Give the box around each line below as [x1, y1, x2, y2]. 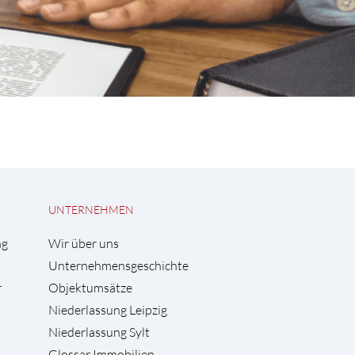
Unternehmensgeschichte [48, 258, 189, 273]
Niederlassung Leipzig [48, 302, 167, 318]
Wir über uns [48, 235, 119, 251]
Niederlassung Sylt [48, 324, 150, 340]
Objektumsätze [48, 280, 132, 296]
